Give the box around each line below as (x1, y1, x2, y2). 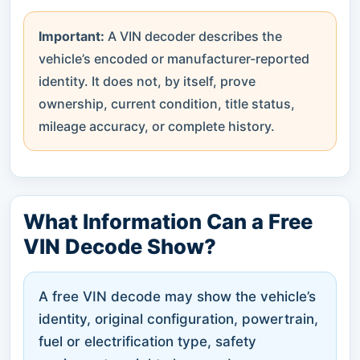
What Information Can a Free (23, 208, 313, 234)
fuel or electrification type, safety (39, 333, 256, 350)
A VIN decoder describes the (104, 27, 282, 44)
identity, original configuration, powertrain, (39, 310, 318, 327)
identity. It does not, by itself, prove (39, 72, 256, 89)
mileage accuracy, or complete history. (39, 117, 275, 134)
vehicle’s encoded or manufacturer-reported (39, 50, 309, 67)
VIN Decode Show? (23, 233, 216, 259)
